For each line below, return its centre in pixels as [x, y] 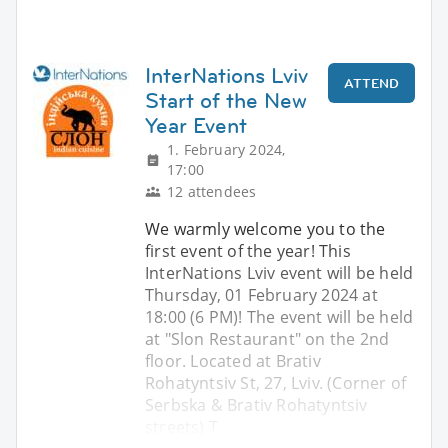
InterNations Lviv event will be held [279, 272]
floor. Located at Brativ [233, 360]
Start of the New [226, 100]
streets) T [181, 426]
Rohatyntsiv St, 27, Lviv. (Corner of [276, 382]
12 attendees [212, 191]
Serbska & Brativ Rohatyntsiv [256, 404]
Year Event [196, 125]
